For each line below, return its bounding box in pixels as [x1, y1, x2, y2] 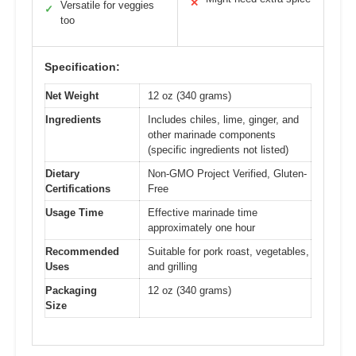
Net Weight [45, 89, 99, 102]
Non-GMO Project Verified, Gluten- [148, 167, 307, 180]
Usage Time [45, 206, 103, 219]
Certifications [45, 182, 110, 195]
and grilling [148, 260, 197, 273]
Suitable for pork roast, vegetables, [148, 245, 309, 257]
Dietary [45, 167, 79, 180]
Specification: [44, 60, 120, 73]
